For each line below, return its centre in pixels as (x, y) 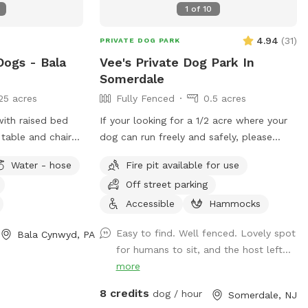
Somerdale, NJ (262, 295)
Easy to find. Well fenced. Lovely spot (206, 233)
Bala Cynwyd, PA (56, 234)
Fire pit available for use (182, 165)
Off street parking (166, 184)
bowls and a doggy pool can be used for (195, 169)
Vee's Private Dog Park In (177, 62)
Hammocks (234, 203)
